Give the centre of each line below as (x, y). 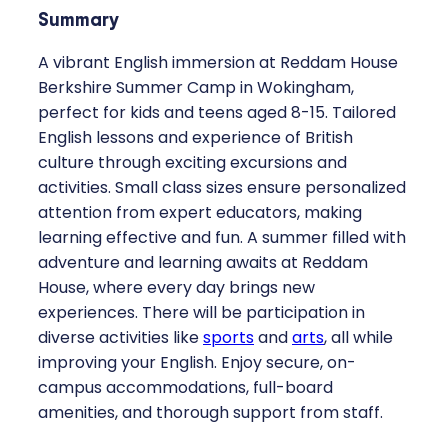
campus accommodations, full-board (185, 388)
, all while (358, 338)
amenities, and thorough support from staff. (210, 413)
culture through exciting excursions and (192, 163)
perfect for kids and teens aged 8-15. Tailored (217, 113)
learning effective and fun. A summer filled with (222, 238)
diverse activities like (120, 338)
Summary (78, 18)
